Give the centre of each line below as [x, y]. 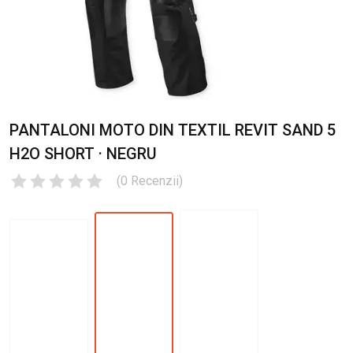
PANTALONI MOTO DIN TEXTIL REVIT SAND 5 [173, 130]
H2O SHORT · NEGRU [83, 153]
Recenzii [155, 180]
